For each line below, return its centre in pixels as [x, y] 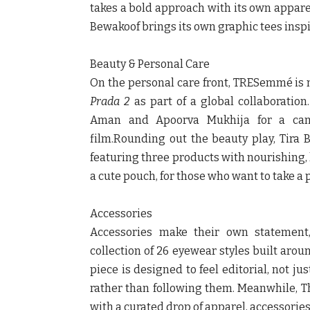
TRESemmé [263, 82]
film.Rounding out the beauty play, [185, 138]
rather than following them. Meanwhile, [195, 288]
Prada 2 [110, 101]
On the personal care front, [162, 82]
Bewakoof [115, 26]
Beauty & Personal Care [150, 64]
